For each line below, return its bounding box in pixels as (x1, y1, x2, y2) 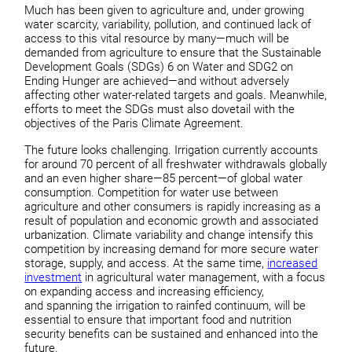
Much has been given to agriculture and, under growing (24, 3, 305, 18)
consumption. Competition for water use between (24, 185, 279, 200)
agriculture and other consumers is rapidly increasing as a (24, 199, 321, 214)
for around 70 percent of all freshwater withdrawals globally (24, 156, 328, 171)
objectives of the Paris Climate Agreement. (24, 116, 244, 131)
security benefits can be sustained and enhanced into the (24, 326, 319, 341)
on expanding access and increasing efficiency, (24, 284, 265, 299)
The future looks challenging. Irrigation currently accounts (24, 142, 319, 157)
